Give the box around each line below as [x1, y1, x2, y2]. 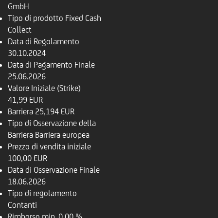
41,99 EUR [8, 95, 43, 105]
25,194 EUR [35, 107, 74, 116]
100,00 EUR [8, 153, 47, 163]
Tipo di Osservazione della [8, 118, 96, 128]
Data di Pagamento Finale [8, 60, 95, 70]
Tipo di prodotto [8, 13, 63, 23]
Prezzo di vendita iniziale [8, 142, 91, 151]
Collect [8, 25, 32, 35]
